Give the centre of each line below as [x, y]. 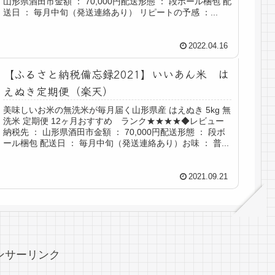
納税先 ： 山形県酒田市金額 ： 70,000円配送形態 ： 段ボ [114, 132]
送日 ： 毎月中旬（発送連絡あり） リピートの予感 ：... [111, 13]
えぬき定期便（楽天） [59, 91]
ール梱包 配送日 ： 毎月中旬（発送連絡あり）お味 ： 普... [116, 143]
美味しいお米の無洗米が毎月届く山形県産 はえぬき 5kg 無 [117, 110]
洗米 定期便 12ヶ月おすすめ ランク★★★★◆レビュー [114, 121]
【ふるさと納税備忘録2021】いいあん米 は [116, 73]
